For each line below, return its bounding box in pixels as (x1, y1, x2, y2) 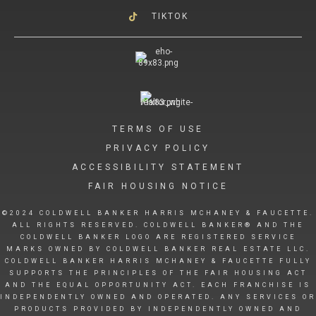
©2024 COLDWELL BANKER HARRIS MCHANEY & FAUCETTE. (2, 209, 314, 217)
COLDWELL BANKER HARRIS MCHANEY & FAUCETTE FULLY (4, 257, 312, 265)
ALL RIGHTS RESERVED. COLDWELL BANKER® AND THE (12, 221, 304, 229)
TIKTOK (151, 11, 188, 21)
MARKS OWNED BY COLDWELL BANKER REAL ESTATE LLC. (6, 245, 310, 253)
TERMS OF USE (112, 123, 204, 134)
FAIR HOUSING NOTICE (87, 181, 229, 191)
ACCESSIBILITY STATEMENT (72, 162, 244, 172)
